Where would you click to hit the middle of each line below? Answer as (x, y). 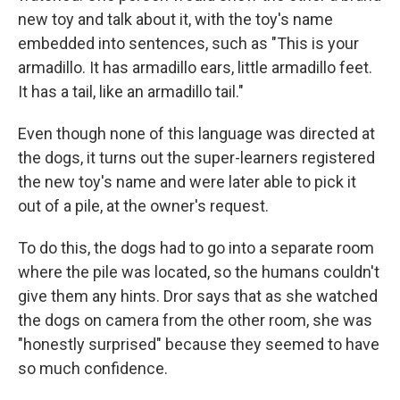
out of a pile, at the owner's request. (143, 206)
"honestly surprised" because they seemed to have (199, 345)
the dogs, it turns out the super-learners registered (196, 158)
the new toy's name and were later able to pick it (187, 182)
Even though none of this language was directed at (196, 134)
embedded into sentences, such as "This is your (188, 44)
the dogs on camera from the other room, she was (195, 321)
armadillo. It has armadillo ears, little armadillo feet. (195, 68)
